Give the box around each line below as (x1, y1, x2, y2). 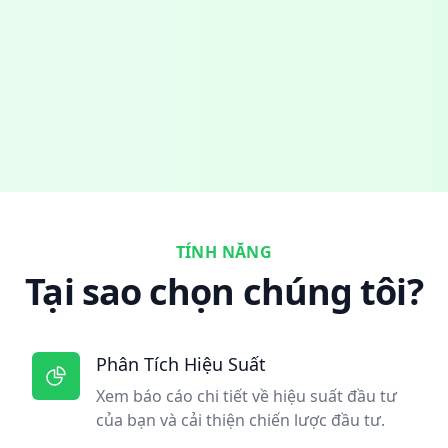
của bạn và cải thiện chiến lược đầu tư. (96, 409, 385, 431)
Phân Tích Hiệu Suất (96, 352, 266, 376)
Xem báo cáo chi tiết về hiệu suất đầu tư (96, 385, 397, 407)
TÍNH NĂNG (175, 241, 273, 263)
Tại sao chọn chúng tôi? (25, 267, 423, 316)
